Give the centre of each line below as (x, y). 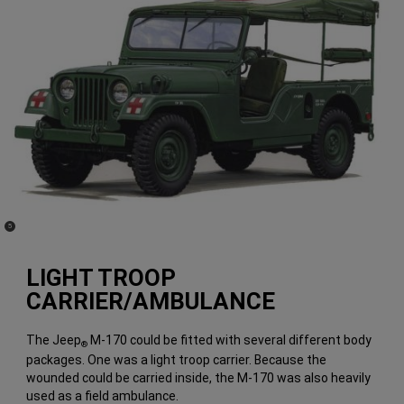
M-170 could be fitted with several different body (230, 340)
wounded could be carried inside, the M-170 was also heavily (199, 377)
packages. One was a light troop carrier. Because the (177, 359)
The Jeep (54, 340)
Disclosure (23, 232)
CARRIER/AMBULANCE (151, 301)
